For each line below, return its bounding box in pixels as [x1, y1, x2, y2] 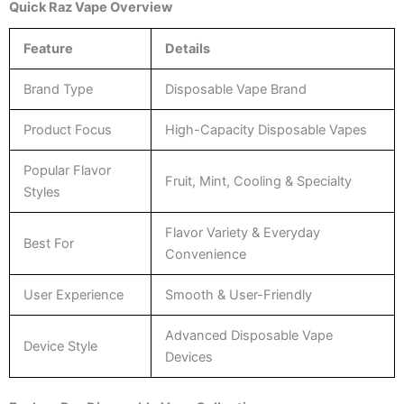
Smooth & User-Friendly [164, 286, 312, 303]
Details [164, 40, 210, 57]
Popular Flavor [23, 161, 111, 179]
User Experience [23, 286, 124, 303]
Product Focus [23, 121, 112, 138]
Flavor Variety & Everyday [164, 224, 320, 241]
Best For [23, 234, 74, 252]
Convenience [164, 245, 246, 262]
